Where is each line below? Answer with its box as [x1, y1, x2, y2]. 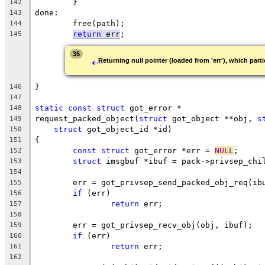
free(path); [73, 18, 125, 28]
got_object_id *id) [82, 124, 172, 134]
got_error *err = [130, 146, 215, 155]
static [35, 103, 63, 112]
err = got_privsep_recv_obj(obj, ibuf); [73, 220, 253, 230]
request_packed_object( [35, 114, 139, 123]
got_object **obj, [167, 114, 257, 123]
